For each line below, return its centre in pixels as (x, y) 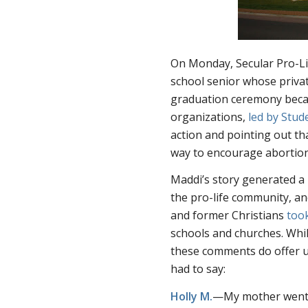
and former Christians (229, 216)
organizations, (210, 117)
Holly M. (192, 296)
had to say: (198, 269)
